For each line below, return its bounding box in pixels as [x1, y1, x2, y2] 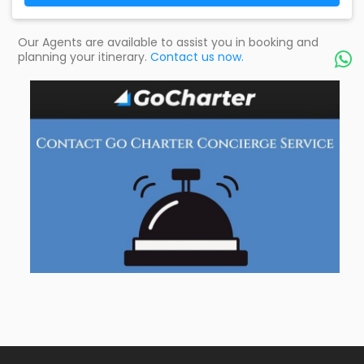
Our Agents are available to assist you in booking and [18, 34, 318, 51]
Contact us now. [150, 49, 244, 66]
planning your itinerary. [18, 49, 150, 66]
